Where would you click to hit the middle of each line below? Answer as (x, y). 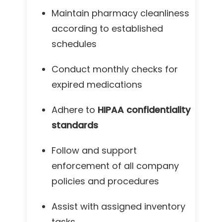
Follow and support (94, 150)
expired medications (97, 84)
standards (75, 125)
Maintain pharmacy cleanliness (120, 13)
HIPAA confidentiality (144, 110)
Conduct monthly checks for (115, 69)
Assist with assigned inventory (118, 206)
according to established (107, 28)
